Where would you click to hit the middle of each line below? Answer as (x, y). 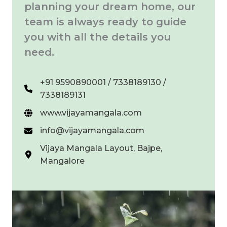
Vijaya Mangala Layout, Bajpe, (101, 148)
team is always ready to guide (105, 22)
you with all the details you (98, 37)
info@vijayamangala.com (92, 130)
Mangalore (62, 161)
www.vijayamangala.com (91, 113)
